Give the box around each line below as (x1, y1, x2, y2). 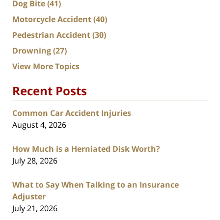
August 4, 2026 (12, 119, 66, 131)
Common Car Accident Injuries (12, 108, 131, 119)
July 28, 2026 (12, 155, 57, 166)
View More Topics (12, 61, 80, 72)
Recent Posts (12, 82, 87, 99)
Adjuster (12, 191, 46, 202)
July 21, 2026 (12, 203, 57, 214)
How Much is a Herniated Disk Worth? (12, 143, 160, 155)
